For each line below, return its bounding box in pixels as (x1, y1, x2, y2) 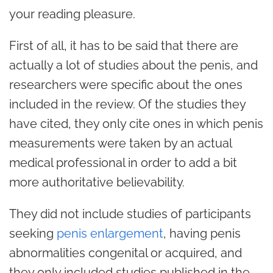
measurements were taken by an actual (9, 136, 232, 151)
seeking (9, 226, 57, 241)
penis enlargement (57, 226, 163, 241)
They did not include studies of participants (9, 207, 251, 221)
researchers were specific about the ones (9, 77, 243, 92)
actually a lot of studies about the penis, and (9, 58, 258, 73)
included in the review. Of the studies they (9, 97, 246, 112)
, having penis (163, 226, 241, 241)
